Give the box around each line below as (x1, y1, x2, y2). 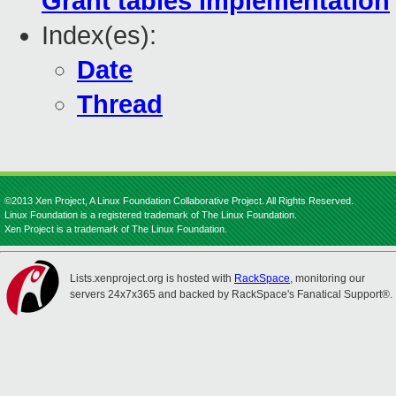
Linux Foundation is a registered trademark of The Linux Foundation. (4, 209, 297, 220)
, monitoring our (290, 272, 365, 285)
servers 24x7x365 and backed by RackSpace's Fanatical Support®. (70, 288, 392, 301)
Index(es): (42, 21, 156, 50)
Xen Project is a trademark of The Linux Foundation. (4, 224, 227, 234)
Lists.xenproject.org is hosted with (70, 272, 234, 285)
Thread (77, 90, 163, 119)
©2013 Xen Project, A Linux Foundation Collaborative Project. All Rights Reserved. (4, 195, 354, 206)
